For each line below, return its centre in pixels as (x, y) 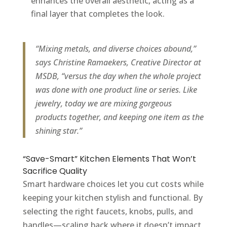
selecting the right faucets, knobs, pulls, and (108, 212)
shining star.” (59, 131)
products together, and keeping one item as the (119, 117)
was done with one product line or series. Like (116, 90)
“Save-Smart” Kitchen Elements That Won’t (109, 159)
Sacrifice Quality (55, 171)
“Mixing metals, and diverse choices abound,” (116, 49)
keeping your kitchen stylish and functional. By (112, 198)
